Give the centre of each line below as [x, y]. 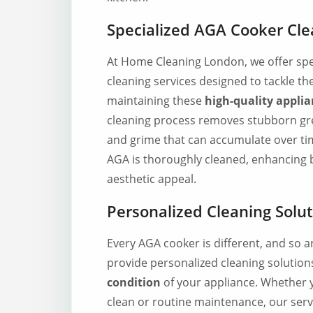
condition [134, 282]
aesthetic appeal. [152, 179]
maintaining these [154, 101]
